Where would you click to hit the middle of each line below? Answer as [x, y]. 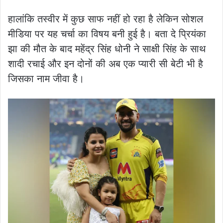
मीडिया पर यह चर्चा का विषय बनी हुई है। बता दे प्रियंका [107, 34]
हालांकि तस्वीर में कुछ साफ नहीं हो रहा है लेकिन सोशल [106, 19]
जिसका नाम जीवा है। [46, 78]
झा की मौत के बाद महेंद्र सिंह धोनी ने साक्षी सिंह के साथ [107, 49]
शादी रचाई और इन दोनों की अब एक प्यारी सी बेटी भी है [106, 63]
